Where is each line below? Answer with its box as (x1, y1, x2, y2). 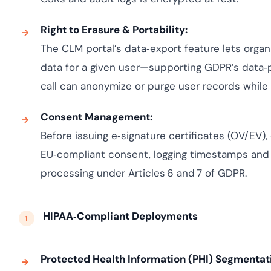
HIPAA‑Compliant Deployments (42, 209, 198, 223)
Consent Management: (40, 110, 152, 123)
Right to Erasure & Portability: (40, 23, 188, 36)
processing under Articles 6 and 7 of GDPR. (40, 166, 247, 180)
